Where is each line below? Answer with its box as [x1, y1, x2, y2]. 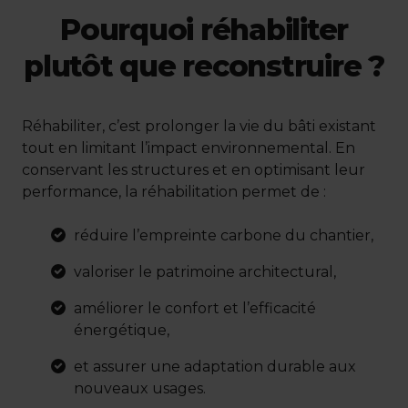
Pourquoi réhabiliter [60, 11, 348, 47]
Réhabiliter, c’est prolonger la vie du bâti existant [22, 117, 376, 135]
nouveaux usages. [74, 379, 209, 397]
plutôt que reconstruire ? [24, 47, 384, 84]
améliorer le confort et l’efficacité [74, 299, 316, 317]
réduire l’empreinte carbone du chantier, [74, 226, 373, 244]
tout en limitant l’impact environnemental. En [22, 138, 355, 157]
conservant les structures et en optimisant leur [22, 160, 365, 178]
